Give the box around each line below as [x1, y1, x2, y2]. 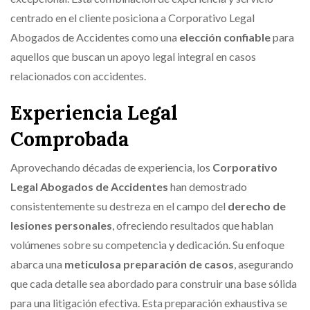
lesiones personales [10, 218, 112, 232]
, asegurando [234, 257, 293, 271]
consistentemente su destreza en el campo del [10, 199, 228, 212]
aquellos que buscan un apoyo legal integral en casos [10, 49, 256, 63]
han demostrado [168, 179, 247, 193]
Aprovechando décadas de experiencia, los [10, 160, 212, 174]
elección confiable [179, 30, 271, 44]
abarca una [10, 257, 64, 271]
